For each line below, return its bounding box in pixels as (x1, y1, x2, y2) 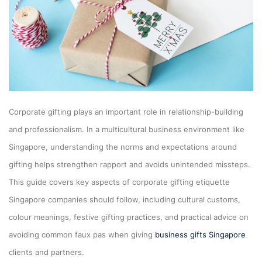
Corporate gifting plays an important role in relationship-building (9, 106, 243, 116)
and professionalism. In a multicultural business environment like (9, 124, 244, 134)
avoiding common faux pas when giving (9, 229, 155, 239)
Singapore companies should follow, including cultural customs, (9, 194, 240, 204)
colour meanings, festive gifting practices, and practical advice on (9, 212, 249, 222)
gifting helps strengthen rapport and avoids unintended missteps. (9, 159, 250, 169)
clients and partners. (9, 247, 84, 257)
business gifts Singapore (155, 229, 246, 239)
